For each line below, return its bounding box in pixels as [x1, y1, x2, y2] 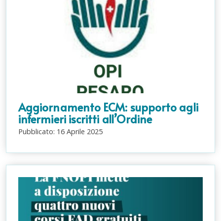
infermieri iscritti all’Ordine [18, 111, 152, 127]
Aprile [67, 127, 85, 137]
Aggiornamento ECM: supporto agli [18, 99, 199, 115]
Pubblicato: [18, 127, 57, 137]
